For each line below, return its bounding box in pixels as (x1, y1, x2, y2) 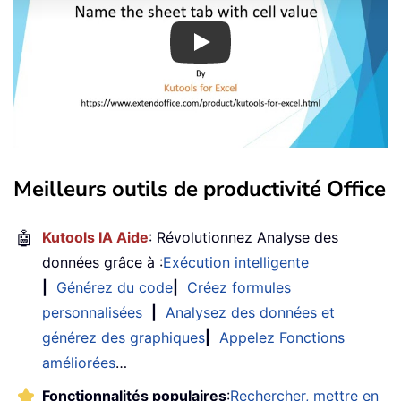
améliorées (42, 353, 115, 371)
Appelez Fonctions (219, 328, 345, 346)
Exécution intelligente (163, 252, 309, 271)
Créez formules (187, 277, 291, 296)
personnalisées (42, 303, 142, 321)
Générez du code (56, 277, 173, 296)
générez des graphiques (42, 328, 205, 346)
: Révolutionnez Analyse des (149, 227, 338, 246)
